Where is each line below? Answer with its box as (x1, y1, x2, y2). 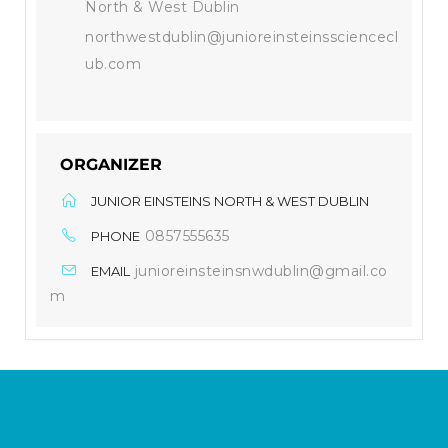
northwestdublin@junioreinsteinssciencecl (85, 27, 398, 46)
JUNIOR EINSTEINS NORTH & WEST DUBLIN (91, 192, 369, 209)
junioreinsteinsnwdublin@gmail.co (134, 261, 388, 280)
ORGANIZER (60, 154, 162, 174)
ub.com (85, 54, 141, 73)
